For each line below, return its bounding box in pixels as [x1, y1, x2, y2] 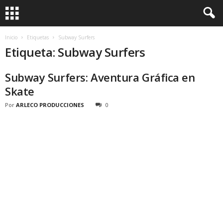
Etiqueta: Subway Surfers [5, 44, 145, 60]
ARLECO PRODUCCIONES [16, 101, 84, 109]
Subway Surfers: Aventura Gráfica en [5, 70, 195, 85]
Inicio [5, 34, 17, 41]
